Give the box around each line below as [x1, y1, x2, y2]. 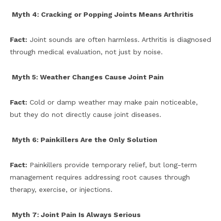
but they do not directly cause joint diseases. [10, 110, 161, 119]
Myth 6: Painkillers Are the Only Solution [10, 136, 157, 144]
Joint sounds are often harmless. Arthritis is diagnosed [27, 36, 211, 44]
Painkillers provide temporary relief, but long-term [27, 161, 197, 169]
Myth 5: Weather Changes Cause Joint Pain [10, 73, 164, 81]
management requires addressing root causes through [10, 173, 190, 182]
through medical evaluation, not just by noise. [10, 48, 163, 56]
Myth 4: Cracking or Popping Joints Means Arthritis [10, 10, 193, 19]
